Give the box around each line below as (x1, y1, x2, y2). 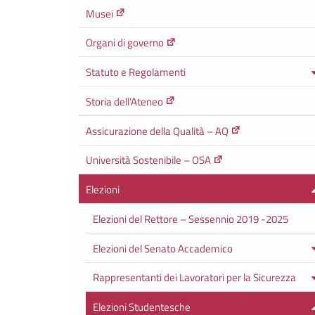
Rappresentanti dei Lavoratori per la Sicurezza (93, 269, 296, 286)
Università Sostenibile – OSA (86, 152, 211, 169)
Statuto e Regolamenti (86, 64, 186, 80)
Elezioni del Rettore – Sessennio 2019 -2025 (93, 210, 288, 227)
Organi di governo (86, 34, 164, 51)
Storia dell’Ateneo (86, 93, 163, 110)
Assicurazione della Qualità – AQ (86, 122, 229, 139)
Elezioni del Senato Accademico (93, 240, 233, 257)
